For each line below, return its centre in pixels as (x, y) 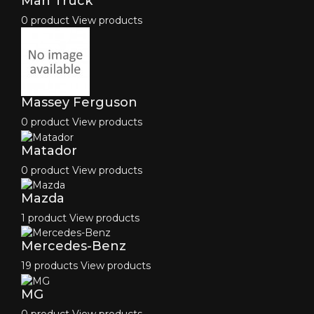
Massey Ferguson (79, 103)
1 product (44, 218)
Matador (49, 150)
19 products (49, 266)
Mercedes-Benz (74, 246)
